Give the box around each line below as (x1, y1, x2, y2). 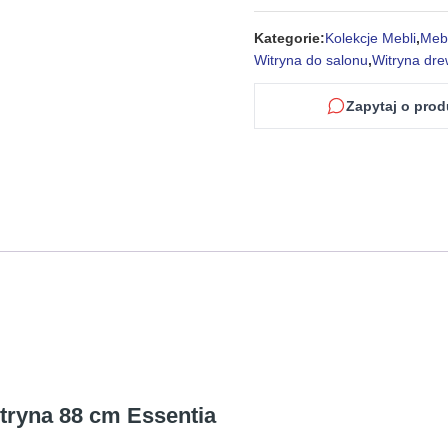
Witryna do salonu (254, 52, 368, 68)
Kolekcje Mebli (325, 30, 416, 46)
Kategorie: (254, 30, 325, 46)
